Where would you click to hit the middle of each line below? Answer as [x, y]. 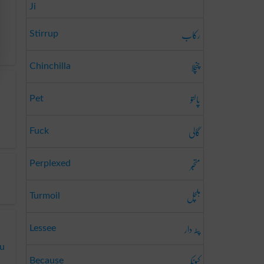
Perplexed [50, 163]
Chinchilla [50, 66]
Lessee [43, 228]
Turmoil [45, 196]
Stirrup [44, 34]
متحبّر [195, 164]
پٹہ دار [192, 229]
